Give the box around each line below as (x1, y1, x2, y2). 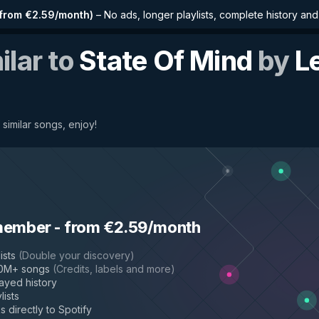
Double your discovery (22, 249, 130, 261)
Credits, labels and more (56, 263, 171, 275)
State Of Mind (79, 44, 253, 77)
